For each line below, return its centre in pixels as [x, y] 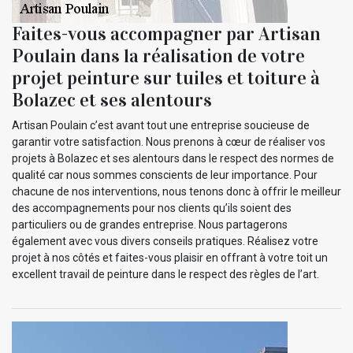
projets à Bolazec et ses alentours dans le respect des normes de [173, 159]
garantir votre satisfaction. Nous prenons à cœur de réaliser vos [169, 142]
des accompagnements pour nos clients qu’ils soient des [152, 208]
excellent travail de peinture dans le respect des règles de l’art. [165, 275]
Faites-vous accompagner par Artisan [166, 34]
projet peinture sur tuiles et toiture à [166, 78]
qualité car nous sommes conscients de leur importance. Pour [165, 175]
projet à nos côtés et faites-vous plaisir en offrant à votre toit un [170, 258]
